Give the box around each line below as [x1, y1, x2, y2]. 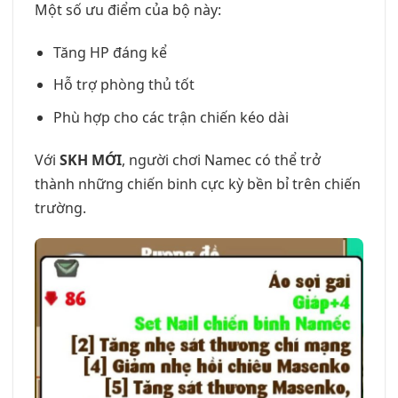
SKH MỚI [60, 149, 122, 170]
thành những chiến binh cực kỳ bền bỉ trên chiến [35, 173, 361, 194]
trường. [35, 197, 86, 218]
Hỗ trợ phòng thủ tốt [52, 75, 195, 95]
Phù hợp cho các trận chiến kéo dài [52, 107, 289, 127]
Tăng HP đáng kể [52, 42, 167, 62]
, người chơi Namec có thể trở [122, 149, 321, 170]
